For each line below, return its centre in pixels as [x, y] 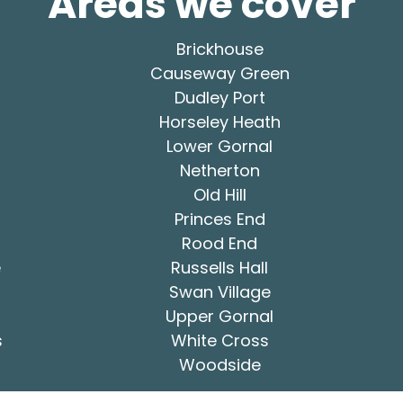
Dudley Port [219, 97]
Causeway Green [219, 73]
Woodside [219, 364]
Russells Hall [219, 267]
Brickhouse [219, 49]
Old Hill [219, 194]
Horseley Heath [219, 121]
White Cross [219, 340]
